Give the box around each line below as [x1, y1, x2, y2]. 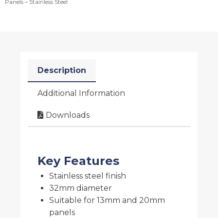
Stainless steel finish [49, 171, 126, 181]
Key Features [37, 153, 119, 168]
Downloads [46, 110, 90, 120]
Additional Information [37, 88, 125, 98]
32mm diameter [49, 183, 112, 193]
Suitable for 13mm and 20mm [49, 195, 165, 205]
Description [37, 65, 86, 75]
